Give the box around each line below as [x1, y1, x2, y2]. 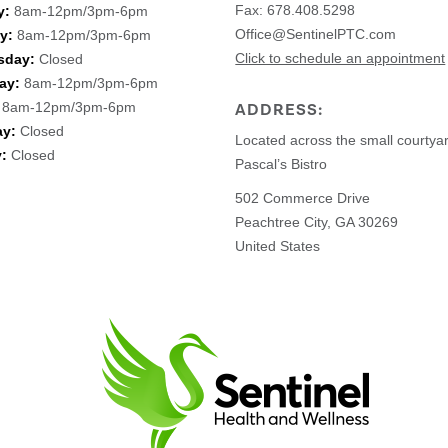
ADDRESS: [235, 99, 324, 121]
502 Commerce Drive [235, 189, 371, 206]
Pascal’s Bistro [235, 155, 328, 172]
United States [235, 237, 321, 254]
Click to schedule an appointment [235, 49, 446, 66]
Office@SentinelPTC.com [235, 25, 397, 42]
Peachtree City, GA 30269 [235, 213, 399, 230]
